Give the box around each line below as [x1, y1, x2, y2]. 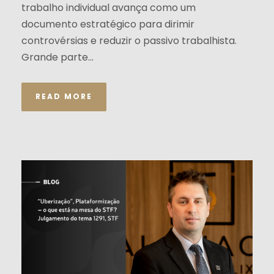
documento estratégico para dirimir [21, 17, 194, 32]
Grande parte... [21, 50, 94, 65]
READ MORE [35, 91, 92, 102]
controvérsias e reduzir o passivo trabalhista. [21, 34, 237, 48]
